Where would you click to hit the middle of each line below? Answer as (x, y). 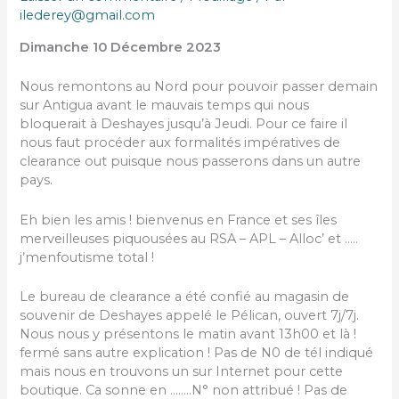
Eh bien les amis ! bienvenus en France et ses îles (179, 220)
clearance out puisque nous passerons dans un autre (191, 162)
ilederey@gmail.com (88, 16)
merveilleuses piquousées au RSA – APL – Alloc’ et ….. (189, 238)
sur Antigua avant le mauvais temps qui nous (165, 106)
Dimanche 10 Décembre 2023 (121, 47)
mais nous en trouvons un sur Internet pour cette (182, 371)
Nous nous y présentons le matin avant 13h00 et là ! (188, 334)
